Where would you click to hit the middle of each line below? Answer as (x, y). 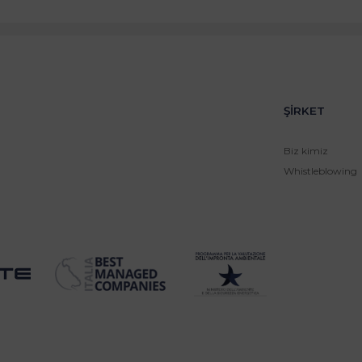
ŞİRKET (304, 111)
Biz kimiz (305, 151)
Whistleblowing (320, 171)
